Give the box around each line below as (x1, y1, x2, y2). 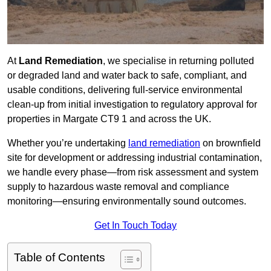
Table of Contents (14, 251, 105, 264)
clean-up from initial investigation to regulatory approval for (7, 99, 257, 110)
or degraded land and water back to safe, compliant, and (7, 70, 247, 81)
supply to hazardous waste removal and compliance (7, 181, 229, 192)
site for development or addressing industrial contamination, (7, 152, 262, 163)
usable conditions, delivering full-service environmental (7, 85, 243, 96)
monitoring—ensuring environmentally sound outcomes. (7, 196, 246, 207)
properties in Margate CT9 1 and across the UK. (7, 114, 211, 125)
